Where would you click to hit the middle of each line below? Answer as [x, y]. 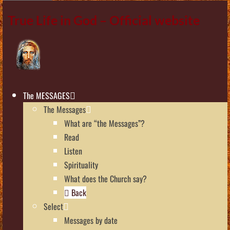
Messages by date [91, 220]
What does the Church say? [106, 178]
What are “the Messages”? [104, 123]
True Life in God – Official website [104, 20]
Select [53, 206]
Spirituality [81, 165]
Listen [73, 151]
